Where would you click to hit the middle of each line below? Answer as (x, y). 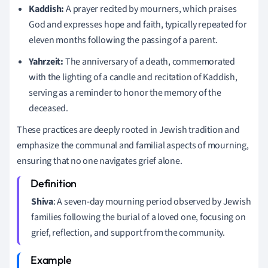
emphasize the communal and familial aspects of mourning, (133, 145)
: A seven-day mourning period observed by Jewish (152, 201)
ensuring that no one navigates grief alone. (100, 161)
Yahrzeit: (46, 61)
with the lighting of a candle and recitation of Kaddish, (133, 77)
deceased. (49, 108)
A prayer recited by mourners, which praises (150, 9)
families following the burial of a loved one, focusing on (138, 217)
